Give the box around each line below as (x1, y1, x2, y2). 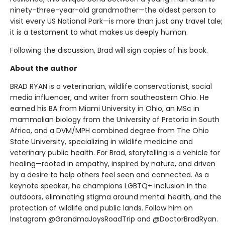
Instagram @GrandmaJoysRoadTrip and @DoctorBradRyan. (10, 213, 218, 224)
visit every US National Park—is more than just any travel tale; (10, 16, 222, 26)
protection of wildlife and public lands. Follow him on (10, 202, 193, 213)
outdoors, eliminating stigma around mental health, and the (10, 191, 221, 202)
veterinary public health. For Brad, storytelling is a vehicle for (10, 147, 220, 158)
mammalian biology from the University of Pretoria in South (10, 114, 219, 125)
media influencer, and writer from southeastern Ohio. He (10, 92, 209, 102)
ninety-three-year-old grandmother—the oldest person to (10, 5, 216, 15)
